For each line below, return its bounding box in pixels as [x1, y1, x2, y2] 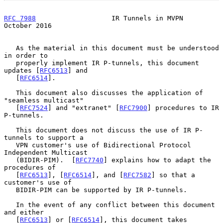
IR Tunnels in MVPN [36, 14, 183, 22]
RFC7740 [76, 156, 104, 164]
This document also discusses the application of [4, 89, 16, 97]
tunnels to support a [4, 133, 84, 141]
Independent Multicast [4, 148, 88, 156]
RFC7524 [20, 104, 48, 111]
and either [4, 208, 44, 216]
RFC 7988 [4, 14, 36, 22]
